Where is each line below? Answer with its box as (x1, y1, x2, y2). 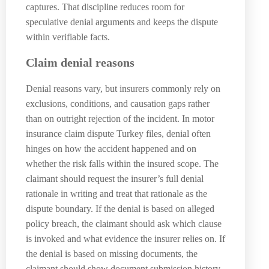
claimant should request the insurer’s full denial (26, 173, 204, 184)
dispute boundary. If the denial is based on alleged (26, 203, 214, 214)
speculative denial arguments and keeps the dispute (26, 16, 218, 27)
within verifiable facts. (26, 31, 110, 42)
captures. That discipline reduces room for (26, 1, 184, 12)
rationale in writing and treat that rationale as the (26, 188, 207, 199)
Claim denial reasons (26, 56, 134, 70)
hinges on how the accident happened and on (26, 143, 196, 154)
